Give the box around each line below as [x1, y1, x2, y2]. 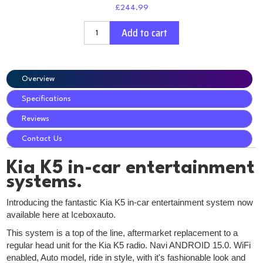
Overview [22, 75, 55, 83]
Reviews [22, 115, 50, 123]
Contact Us [22, 135, 63, 143]
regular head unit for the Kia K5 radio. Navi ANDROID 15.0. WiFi [6, 241, 251, 251]
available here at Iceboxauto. [6, 210, 116, 220]
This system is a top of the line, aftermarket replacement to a [6, 228, 238, 238]
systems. [6, 173, 83, 193]
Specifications [22, 95, 72, 103]
